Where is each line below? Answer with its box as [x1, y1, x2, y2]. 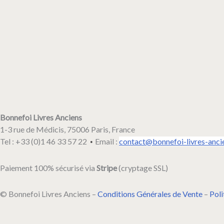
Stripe [96, 163, 117, 172]
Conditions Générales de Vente [97, 189, 202, 198]
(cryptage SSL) [117, 163, 168, 172]
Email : [95, 136, 119, 146]
